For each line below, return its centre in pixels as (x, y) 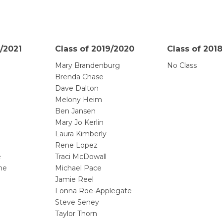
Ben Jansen (75, 111)
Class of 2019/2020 (95, 49)
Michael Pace (78, 168)
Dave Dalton (77, 88)
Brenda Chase (79, 77)
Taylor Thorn (76, 214)
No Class (182, 66)
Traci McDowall (81, 157)
